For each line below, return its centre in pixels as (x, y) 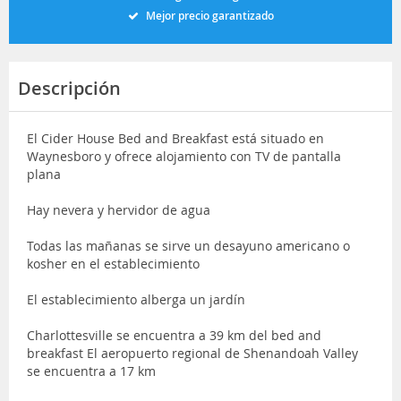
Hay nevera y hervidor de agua (119, 209)
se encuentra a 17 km (91, 371)
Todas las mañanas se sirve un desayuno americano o (188, 245)
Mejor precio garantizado (209, 15)
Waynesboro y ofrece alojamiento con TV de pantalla (184, 156)
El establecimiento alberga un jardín (136, 299)
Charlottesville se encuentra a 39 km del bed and (174, 335)
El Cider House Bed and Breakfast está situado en (175, 138)
